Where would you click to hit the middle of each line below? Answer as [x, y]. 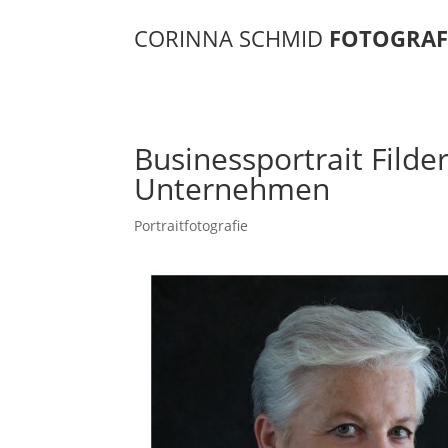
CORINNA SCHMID [232, 37]
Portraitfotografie [191, 225]
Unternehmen [232, 188]
